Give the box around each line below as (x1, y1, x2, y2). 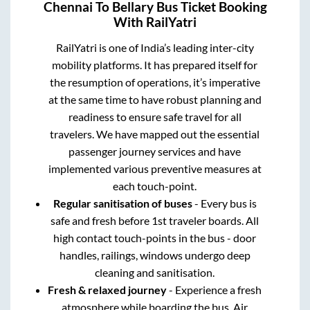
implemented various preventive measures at (48, 162, 262, 176)
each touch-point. (113, 179, 197, 193)
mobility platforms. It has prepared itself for (52, 58, 258, 72)
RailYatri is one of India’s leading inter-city (55, 41, 254, 55)
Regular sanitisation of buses (53, 197, 192, 210)
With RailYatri (113, 14, 197, 30)
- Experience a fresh (167, 283, 262, 297)
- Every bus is (192, 197, 257, 210)
